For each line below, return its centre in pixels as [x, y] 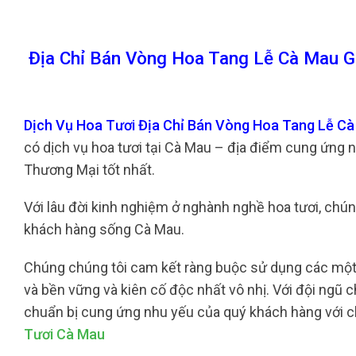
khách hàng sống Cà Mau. [104, 230]
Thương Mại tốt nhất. [91, 169]
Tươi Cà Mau [64, 334]
